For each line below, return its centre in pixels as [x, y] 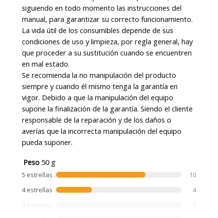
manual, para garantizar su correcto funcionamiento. [108, 19]
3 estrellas [37, 205]
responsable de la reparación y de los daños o [97, 119]
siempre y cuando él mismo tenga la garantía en [100, 86]
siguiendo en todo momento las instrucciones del [102, 8]
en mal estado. [46, 64]
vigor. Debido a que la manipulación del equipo [98, 97]
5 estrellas [37, 174]
